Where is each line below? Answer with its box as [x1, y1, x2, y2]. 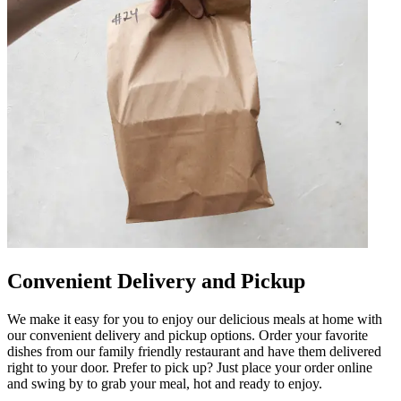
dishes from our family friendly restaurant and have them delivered [7, 343, 381, 359]
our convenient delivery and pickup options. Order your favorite [7, 327, 368, 343]
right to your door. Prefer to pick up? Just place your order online [7, 359, 372, 375]
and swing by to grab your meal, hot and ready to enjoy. [7, 375, 322, 391]
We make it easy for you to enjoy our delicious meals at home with [7, 311, 382, 327]
